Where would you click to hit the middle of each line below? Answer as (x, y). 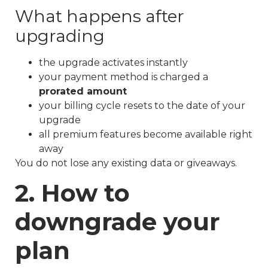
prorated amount (83, 91)
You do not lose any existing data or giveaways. (126, 163)
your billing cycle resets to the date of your (142, 105)
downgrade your (118, 222)
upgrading (60, 36)
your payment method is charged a (124, 77)
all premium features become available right (146, 134)
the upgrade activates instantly (113, 62)
